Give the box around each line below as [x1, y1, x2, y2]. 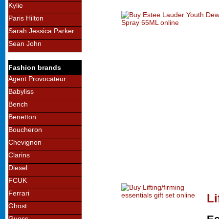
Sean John [8, 40, 42, 47]
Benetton [8, 113, 36, 121]
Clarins [8, 151, 30, 159]
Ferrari [8, 189, 29, 197]
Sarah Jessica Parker [8, 27, 74, 35]
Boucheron [8, 126, 42, 133]
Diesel [8, 164, 27, 172]
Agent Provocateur [8, 75, 66, 83]
